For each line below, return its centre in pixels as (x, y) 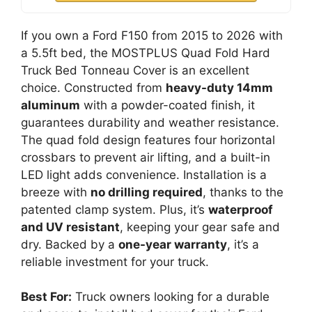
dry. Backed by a (70, 244)
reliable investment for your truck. (115, 262)
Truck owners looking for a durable (171, 297)
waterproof (241, 209)
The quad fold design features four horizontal (148, 140)
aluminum (50, 105)
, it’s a (243, 244)
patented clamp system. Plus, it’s (115, 209)
